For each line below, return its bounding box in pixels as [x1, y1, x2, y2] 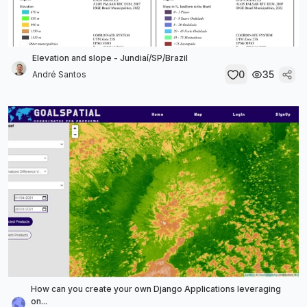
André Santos [32, 69, 86, 79]
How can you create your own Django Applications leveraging [31, 284, 281, 294]
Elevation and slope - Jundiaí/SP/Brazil [32, 53, 188, 63]
